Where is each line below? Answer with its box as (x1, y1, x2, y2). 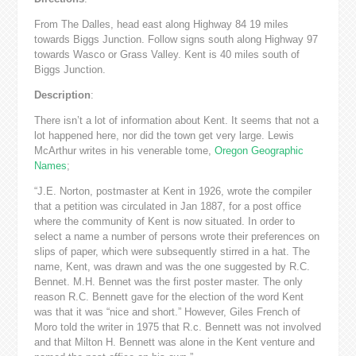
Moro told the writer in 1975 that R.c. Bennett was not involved (33, 320, 321, 333)
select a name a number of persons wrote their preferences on (33, 230, 319, 242)
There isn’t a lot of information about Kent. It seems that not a (33, 114, 319, 126)
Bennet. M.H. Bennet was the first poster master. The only (33, 275, 303, 288)
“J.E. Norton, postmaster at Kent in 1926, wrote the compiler (33, 184, 311, 197)
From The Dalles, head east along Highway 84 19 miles (33, 17, 288, 30)
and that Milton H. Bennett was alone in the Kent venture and (33, 335, 315, 348)
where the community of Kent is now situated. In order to (33, 215, 295, 227)
